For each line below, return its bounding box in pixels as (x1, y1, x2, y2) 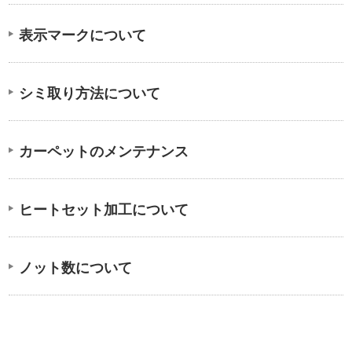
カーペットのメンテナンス (18, 144, 189, 160)
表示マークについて (18, 27, 146, 44)
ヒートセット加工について (18, 202, 189, 218)
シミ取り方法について (18, 86, 160, 102)
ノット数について (18, 260, 132, 277)
